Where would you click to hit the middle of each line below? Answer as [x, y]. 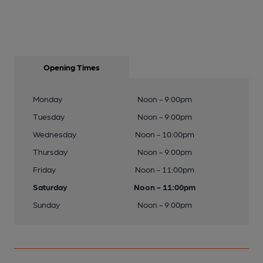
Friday [44, 169]
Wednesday [55, 134]
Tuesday [49, 116]
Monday [48, 99]
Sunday [46, 204]
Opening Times [72, 67]
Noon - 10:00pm [164, 134]
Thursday [50, 151]
